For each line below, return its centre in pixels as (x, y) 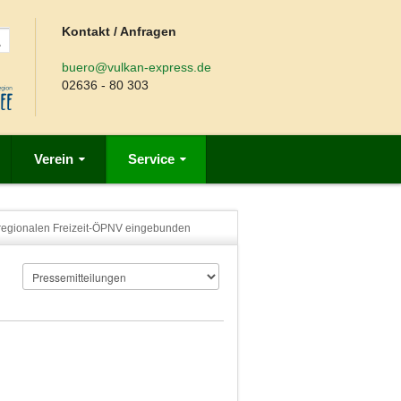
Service (151, 159)
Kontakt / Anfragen (119, 31)
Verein (54, 159)
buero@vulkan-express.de (137, 67)
